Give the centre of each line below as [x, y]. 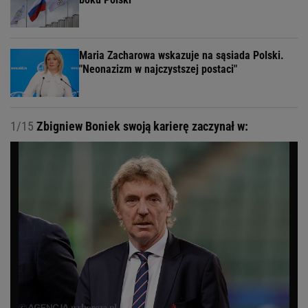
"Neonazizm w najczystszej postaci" [158, 69]
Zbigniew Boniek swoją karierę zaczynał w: [141, 126]
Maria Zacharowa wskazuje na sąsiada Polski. [181, 56]
